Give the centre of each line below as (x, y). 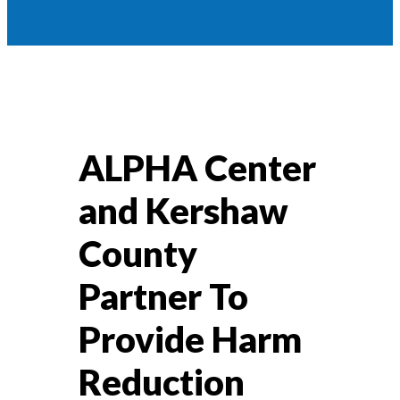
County (138, 254)
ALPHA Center (197, 168)
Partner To (163, 297)
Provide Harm (190, 340)
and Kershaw (183, 211)
